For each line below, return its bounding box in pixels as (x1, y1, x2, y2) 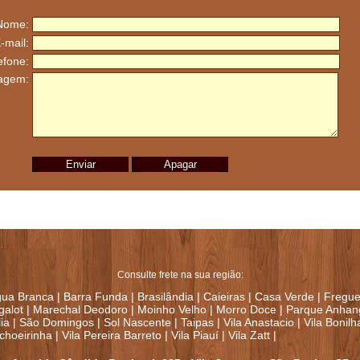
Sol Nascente (104, 316, 171, 329)
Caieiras (203, 290, 245, 304)
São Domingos (19, 316, 94, 329)
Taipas (181, 316, 214, 329)
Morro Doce (216, 303, 276, 317)
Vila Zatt (228, 329, 270, 342)
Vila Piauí (171, 329, 219, 342)
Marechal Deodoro (33, 303, 128, 317)
